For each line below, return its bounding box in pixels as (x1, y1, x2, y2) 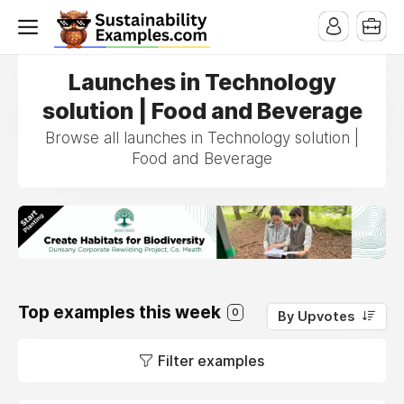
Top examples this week (18, 301, 225, 323)
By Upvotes (278, 308, 354, 325)
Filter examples (158, 351, 264, 370)
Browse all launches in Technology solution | (45, 129, 359, 147)
